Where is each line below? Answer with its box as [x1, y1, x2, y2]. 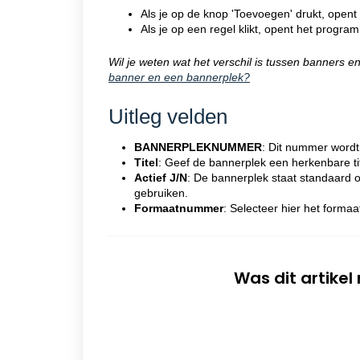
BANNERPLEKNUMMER [134, 141, 262, 153]
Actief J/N [134, 171, 187, 184]
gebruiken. [134, 186, 191, 199]
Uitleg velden [108, 104, 227, 129]
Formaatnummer [134, 202, 223, 215]
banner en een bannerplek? [108, 71, 250, 84]
